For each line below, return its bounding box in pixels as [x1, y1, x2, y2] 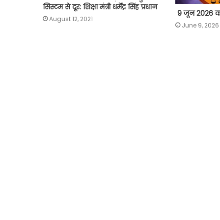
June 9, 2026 [181, 21, 219, 30]
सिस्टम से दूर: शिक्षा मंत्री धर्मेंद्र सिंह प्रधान [43, 1, 157, 12]
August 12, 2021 [49, 14, 93, 23]
